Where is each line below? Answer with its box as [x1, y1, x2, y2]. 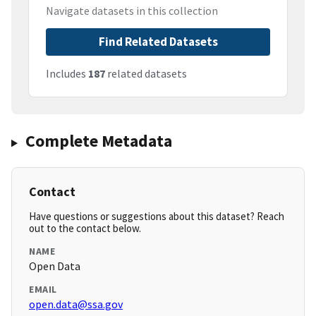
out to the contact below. [29, 221, 141, 236]
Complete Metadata [25, 130, 172, 152]
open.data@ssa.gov [29, 297, 123, 312]
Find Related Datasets [98, 34, 218, 50]
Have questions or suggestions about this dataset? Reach [29, 209, 284, 224]
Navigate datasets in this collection [46, 4, 218, 18]
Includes [46, 66, 88, 81]
